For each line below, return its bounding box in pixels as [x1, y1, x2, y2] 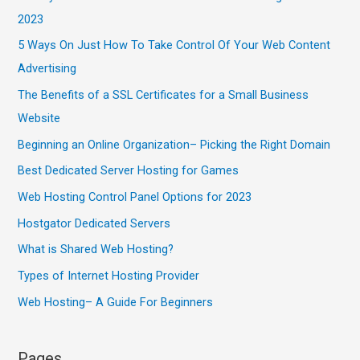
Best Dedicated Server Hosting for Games [18, 163, 239, 178]
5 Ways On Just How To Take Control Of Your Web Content [18, 38, 331, 53]
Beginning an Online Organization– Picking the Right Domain [18, 137, 331, 152]
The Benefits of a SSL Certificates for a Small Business [18, 88, 309, 103]
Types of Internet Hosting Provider [18, 268, 200, 283]
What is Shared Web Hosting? [18, 242, 174, 257]
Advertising [18, 61, 77, 76]
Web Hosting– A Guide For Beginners [18, 294, 214, 309]
